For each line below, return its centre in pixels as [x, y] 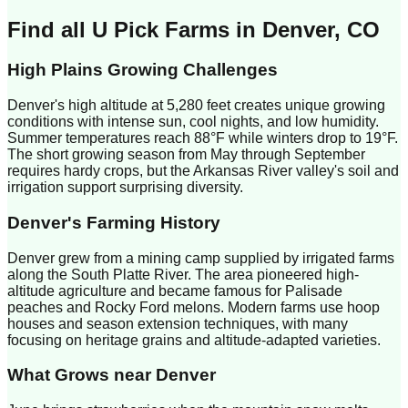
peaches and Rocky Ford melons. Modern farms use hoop [194, 307]
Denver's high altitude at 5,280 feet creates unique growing [196, 106]
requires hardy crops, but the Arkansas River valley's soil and [203, 171]
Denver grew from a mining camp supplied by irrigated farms [201, 258]
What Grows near [82, 375]
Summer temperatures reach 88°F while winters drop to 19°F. [203, 138]
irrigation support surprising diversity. [125, 188]
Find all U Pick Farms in [135, 29]
